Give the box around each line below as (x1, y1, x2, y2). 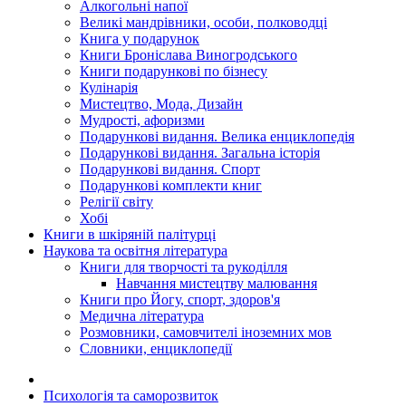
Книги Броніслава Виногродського (80, 47, 297, 63)
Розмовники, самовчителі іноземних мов (80, 324, 332, 340)
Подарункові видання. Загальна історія (80, 145, 320, 160)
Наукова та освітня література (43, 243, 227, 258)
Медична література (80, 308, 204, 324)
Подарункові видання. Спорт (80, 161, 260, 177)
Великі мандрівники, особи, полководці (80, 14, 327, 30)
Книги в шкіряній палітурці (43, 227, 216, 242)
